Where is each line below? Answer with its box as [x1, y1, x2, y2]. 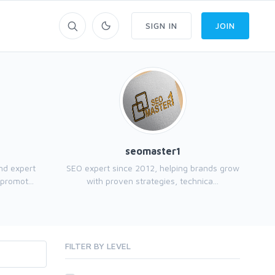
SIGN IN [145, 20, 177, 31]
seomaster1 [125, 145, 180, 157]
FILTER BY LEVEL [65, 241, 131, 251]
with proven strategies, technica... [87, 176, 219, 186]
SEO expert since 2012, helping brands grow [66, 163, 239, 173]
